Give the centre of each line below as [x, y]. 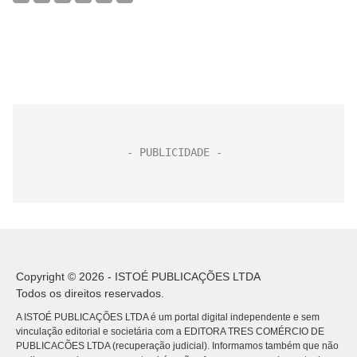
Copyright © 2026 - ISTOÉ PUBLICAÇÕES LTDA [138, 277]
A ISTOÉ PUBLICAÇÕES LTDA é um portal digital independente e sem [168, 318]
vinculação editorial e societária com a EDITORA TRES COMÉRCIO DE [170, 332]
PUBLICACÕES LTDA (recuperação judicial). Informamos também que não [177, 346]
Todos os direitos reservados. [90, 294]
